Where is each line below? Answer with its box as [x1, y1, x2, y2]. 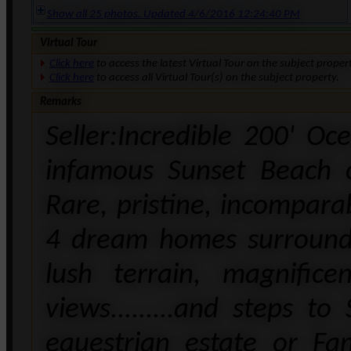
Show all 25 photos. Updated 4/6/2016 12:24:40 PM [47, 9, 300, 20]
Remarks [40, 96, 81, 108]
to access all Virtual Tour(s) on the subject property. [94, 72, 339, 84]
